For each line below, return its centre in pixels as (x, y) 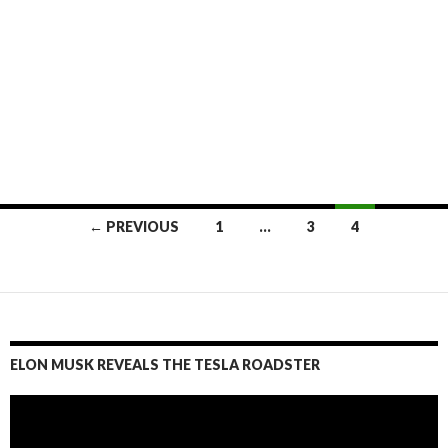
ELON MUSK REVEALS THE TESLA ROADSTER (165, 365)
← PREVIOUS (133, 227)
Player (28, 421)
